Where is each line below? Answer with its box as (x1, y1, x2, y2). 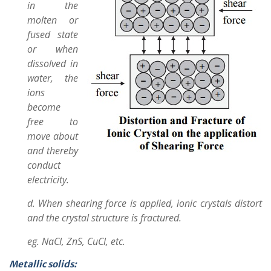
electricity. (27, 173, 69, 186)
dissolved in (27, 57, 78, 70)
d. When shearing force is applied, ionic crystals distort (27, 197, 262, 210)
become (27, 100, 60, 114)
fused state (27, 28, 78, 41)
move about (27, 129, 78, 143)
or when (27, 42, 78, 56)
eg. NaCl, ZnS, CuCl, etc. (27, 235, 125, 248)
